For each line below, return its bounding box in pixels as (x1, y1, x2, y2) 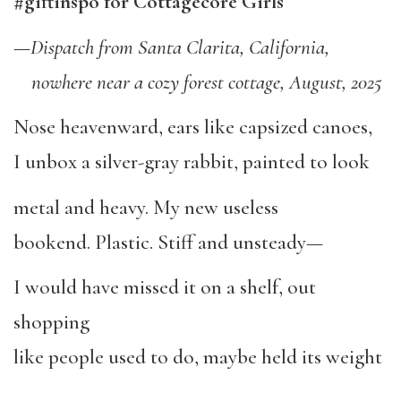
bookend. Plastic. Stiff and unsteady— (13, 229, 323, 255)
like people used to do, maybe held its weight (13, 345, 382, 371)
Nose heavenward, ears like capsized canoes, (13, 115, 372, 141)
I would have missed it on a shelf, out (13, 275, 316, 301)
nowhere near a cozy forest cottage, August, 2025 (13, 69, 382, 95)
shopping (13, 310, 90, 336)
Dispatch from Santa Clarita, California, (30, 34, 329, 60)
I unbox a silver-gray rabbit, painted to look (13, 149, 370, 175)
